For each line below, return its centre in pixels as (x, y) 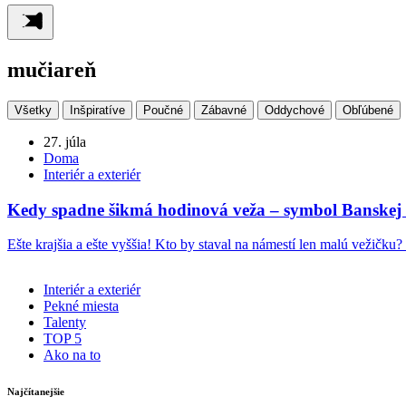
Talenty (65, 323)
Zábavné (224, 110)
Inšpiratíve (97, 110)
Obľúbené (368, 110)
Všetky (33, 110)
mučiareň (52, 69)
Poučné (163, 110)
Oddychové (295, 110)
